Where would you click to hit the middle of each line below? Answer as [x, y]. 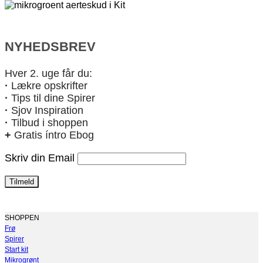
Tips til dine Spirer [52, 96]
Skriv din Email [40, 155]
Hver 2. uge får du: [48, 71]
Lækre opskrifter [48, 84]
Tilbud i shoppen [48, 121]
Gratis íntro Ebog [53, 133]
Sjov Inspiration [47, 108]
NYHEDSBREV [50, 44]
